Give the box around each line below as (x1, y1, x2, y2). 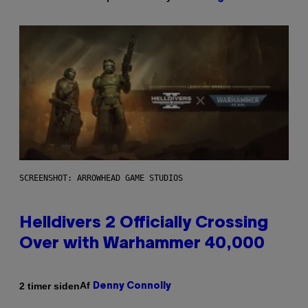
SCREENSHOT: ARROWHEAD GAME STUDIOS (19, 173, 183, 184)
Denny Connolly (93, 282, 171, 291)
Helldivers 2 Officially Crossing (19, 216, 268, 232)
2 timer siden (19, 280, 80, 291)
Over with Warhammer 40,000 (19, 236, 265, 252)
